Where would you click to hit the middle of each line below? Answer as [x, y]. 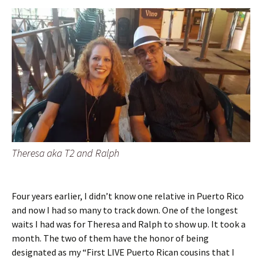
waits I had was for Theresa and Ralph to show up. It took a [129, 224]
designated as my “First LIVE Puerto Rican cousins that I [123, 252]
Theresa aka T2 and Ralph [65, 153]
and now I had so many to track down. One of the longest [125, 210]
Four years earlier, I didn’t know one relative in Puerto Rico [128, 196]
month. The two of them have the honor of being [110, 238]
